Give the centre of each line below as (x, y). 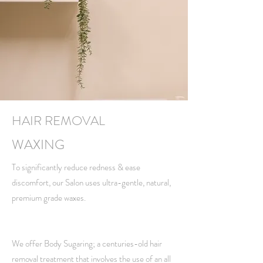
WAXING (38, 145)
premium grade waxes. (49, 198)
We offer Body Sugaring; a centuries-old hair (87, 244)
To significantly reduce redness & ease (76, 167)
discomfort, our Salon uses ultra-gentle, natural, (91, 183)
